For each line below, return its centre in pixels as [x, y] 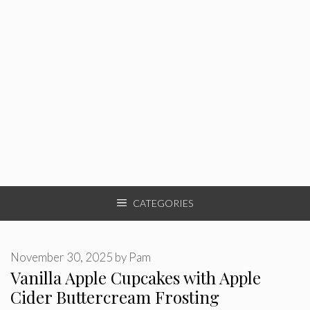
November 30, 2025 [62, 257]
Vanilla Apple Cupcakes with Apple [136, 277]
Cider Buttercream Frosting [115, 297]
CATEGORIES [163, 203]
